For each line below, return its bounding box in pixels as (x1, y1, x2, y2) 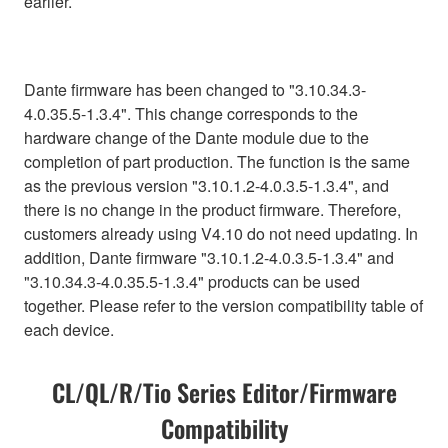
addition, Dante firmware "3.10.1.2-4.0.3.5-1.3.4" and (24, 245, 394, 269)
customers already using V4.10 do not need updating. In (24, 221, 418, 245)
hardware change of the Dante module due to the (24, 125, 369, 149)
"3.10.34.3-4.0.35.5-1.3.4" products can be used (24, 269, 360, 293)
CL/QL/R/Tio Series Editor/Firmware (51, 373, 397, 410)
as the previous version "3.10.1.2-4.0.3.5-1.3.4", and (24, 173, 389, 197)
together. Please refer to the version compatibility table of (24, 293, 423, 317)
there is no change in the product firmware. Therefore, (24, 197, 401, 221)
